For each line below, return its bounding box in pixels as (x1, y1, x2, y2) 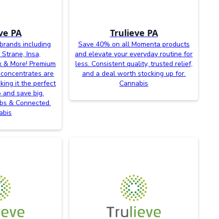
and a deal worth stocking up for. (82, 69, 186, 79)
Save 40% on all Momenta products (78, 40, 190, 49)
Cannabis (119, 79, 149, 88)
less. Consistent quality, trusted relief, (75, 59, 193, 69)
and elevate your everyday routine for (75, 49, 193, 59)
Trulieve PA (109, 27, 158, 39)
